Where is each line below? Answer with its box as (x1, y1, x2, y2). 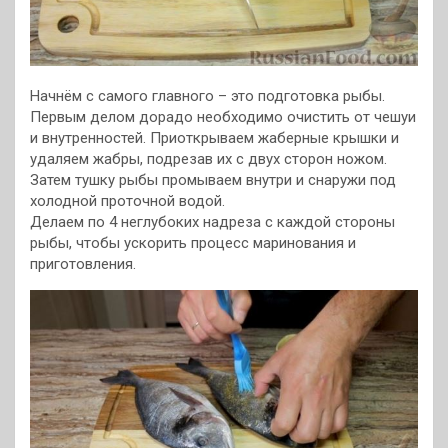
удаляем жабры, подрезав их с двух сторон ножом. (30, 149, 387, 168)
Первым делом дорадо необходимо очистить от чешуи (30, 107, 416, 126)
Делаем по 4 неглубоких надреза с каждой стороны (30, 212, 395, 231)
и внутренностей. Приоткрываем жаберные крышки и (30, 128, 399, 147)
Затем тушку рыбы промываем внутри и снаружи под (30, 170, 396, 189)
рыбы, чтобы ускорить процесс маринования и (30, 233, 356, 252)
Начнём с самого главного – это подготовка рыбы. (30, 86, 385, 105)
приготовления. (30, 254, 136, 273)
